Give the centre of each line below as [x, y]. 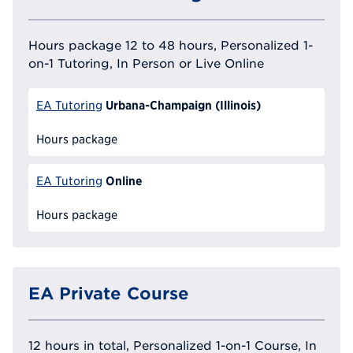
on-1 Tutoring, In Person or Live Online [146, 63]
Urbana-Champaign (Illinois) [183, 104]
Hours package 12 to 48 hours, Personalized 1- [171, 45]
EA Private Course [109, 294]
